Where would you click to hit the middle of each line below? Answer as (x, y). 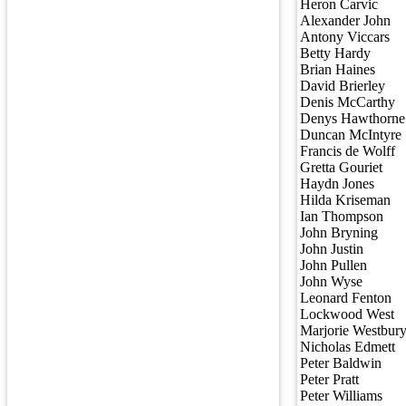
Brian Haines (338, 70)
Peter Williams (341, 396)
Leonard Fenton (346, 298)
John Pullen (333, 266)
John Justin (332, 249)
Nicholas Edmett (348, 347)
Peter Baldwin (341, 363)
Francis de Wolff (348, 151)
